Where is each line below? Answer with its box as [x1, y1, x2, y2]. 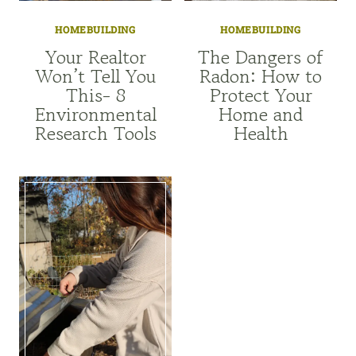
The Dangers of [198, 42, 323, 71]
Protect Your [209, 80, 312, 109]
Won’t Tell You [35, 61, 156, 90]
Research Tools [34, 118, 157, 147]
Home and [219, 99, 303, 128]
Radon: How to [199, 61, 322, 90]
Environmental [34, 99, 157, 128]
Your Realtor [44, 42, 146, 71]
